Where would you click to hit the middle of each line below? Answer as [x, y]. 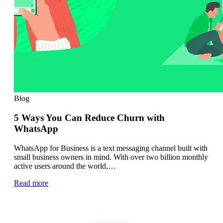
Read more [31, 183]
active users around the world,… [65, 166]
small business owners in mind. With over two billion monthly [111, 157]
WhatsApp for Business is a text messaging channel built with [111, 148]
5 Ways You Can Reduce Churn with [89, 118]
